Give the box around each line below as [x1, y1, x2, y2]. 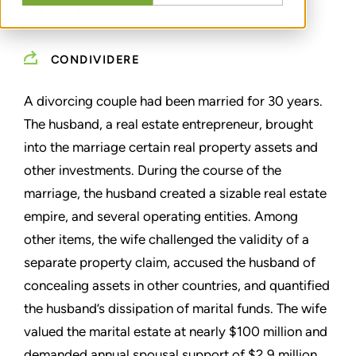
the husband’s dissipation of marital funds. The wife [24, 300, 327, 316]
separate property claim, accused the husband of [24, 253, 315, 270]
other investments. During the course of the [24, 161, 281, 178]
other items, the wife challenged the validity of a [24, 230, 309, 247]
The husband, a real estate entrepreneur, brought [24, 115, 313, 132]
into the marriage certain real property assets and [24, 138, 318, 155]
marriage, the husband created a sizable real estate [24, 184, 327, 201]
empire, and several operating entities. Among [24, 207, 298, 224]
